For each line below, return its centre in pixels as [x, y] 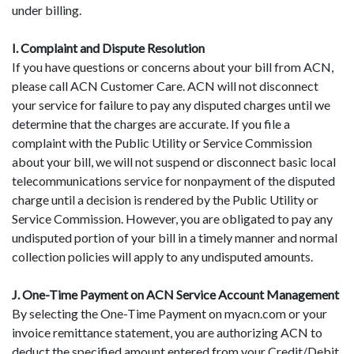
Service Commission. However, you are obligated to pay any [172, 218]
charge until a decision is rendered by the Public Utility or [165, 199]
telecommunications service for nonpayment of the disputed [173, 180]
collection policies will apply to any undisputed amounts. [162, 256]
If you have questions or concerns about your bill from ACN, [173, 66]
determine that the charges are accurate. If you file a [151, 123]
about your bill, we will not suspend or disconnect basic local [174, 161]
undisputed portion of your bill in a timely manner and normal [175, 237]
